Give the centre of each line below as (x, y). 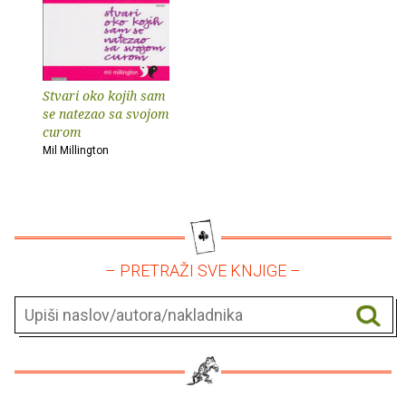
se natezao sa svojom (106, 113)
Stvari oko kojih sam (104, 95)
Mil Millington (76, 150)
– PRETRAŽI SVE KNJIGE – (203, 270)
